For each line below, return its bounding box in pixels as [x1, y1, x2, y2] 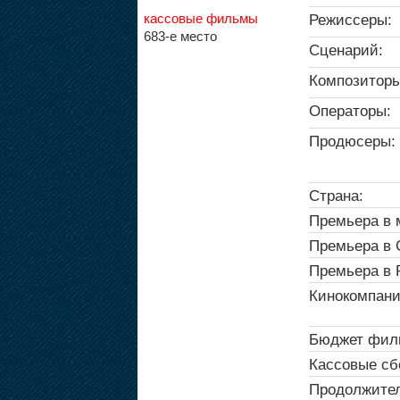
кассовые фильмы [143, 10, 258, 26]
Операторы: [308, 101, 391, 120]
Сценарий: [308, 40, 383, 59]
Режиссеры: [308, 10, 392, 29]
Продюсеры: [308, 131, 396, 150]
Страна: [308, 186, 363, 204]
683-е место [143, 28, 217, 44]
